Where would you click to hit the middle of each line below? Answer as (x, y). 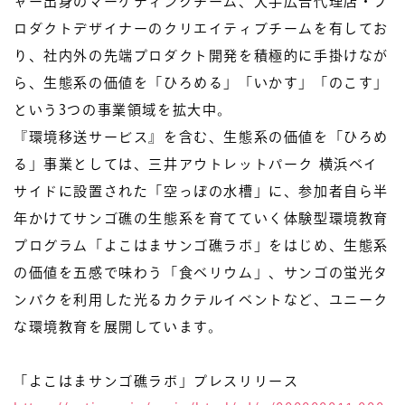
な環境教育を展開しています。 (118, 327)
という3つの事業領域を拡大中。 (123, 110)
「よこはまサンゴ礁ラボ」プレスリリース (156, 381)
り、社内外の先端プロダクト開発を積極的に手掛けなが (201, 56)
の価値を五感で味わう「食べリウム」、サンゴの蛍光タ (202, 273)
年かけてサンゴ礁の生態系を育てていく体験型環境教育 (201, 218)
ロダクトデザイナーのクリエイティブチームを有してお (202, 28)
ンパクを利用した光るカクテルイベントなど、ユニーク (202, 300)
